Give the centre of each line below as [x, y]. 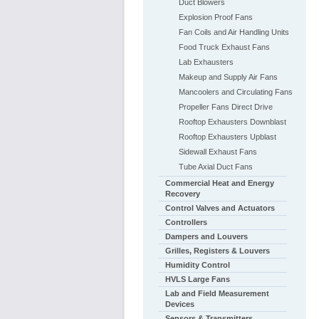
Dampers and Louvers [206, 236]
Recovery [182, 194]
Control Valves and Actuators [220, 208]
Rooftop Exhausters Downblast [232, 122]
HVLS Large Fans [197, 279]
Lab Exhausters [206, 62]
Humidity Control [197, 265]
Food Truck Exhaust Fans [224, 47]
